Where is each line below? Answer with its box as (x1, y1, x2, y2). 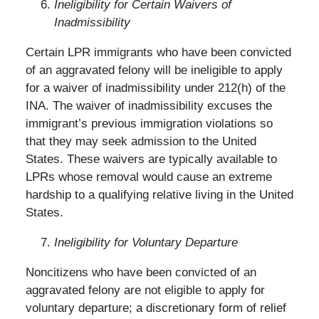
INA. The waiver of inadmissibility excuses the (25, 99, 272, 113)
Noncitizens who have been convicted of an (25, 266, 256, 280)
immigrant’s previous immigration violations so (25, 117, 273, 131)
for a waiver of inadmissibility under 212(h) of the (25, 81, 286, 95)
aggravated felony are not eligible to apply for (25, 283, 265, 298)
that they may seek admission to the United (25, 135, 256, 149)
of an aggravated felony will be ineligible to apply (25, 63, 283, 78)
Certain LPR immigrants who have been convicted (25, 46, 291, 60)
